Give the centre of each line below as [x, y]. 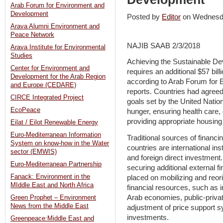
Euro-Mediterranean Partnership [56, 165]
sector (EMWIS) [34, 152]
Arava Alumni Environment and [55, 27]
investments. [148, 217]
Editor [171, 17]
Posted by [144, 17]
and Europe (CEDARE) [43, 85]
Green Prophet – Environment [53, 198]
